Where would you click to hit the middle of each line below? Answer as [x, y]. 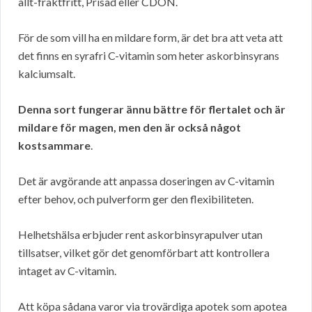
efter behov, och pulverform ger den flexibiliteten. [136, 199]
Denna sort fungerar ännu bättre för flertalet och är [152, 109]
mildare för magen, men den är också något [130, 127]
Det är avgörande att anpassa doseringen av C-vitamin [146, 181]
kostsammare [54, 146]
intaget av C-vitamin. [67, 271]
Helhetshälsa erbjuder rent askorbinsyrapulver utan [140, 235]
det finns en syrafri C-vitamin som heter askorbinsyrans [149, 56]
